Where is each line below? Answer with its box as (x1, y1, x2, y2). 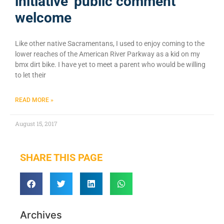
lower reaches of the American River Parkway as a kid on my (15, 49, 200, 58)
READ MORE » (15, 96, 53, 103)
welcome (15, 9, 71, 26)
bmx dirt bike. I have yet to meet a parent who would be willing (15, 60, 205, 68)
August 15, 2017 (15, 119, 57, 127)
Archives (20, 208, 62, 221)
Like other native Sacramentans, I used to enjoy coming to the (15, 39, 204, 47)
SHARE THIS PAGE (20, 151, 102, 163)
